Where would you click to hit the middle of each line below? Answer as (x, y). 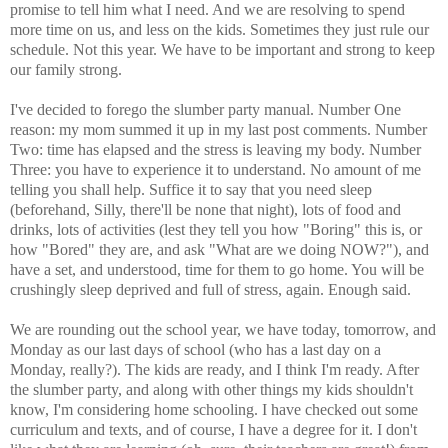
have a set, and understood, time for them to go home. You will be (217, 270)
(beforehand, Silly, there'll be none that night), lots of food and (205, 210)
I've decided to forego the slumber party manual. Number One (205, 110)
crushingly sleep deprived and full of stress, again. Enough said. (210, 290)
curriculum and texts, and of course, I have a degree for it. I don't (213, 430)
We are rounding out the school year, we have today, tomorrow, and (223, 330)
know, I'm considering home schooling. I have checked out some (214, 410)
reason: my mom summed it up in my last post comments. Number (218, 130)
